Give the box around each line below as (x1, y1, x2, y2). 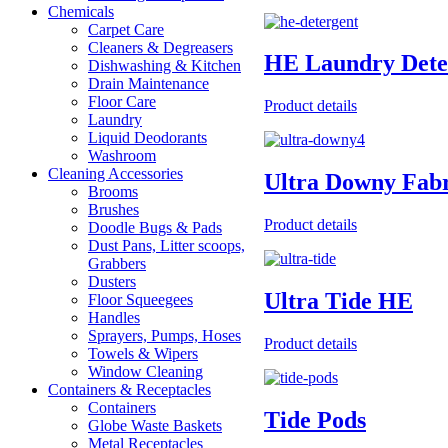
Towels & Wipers (88, 345, 198, 363)
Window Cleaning (88, 363, 203, 381)
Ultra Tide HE (264, 288, 413, 315)
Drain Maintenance (88, 75, 209, 93)
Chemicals (48, 3, 114, 21)
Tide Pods (264, 406, 366, 433)
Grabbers (88, 255, 146, 273)
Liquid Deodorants (88, 129, 207, 147)
